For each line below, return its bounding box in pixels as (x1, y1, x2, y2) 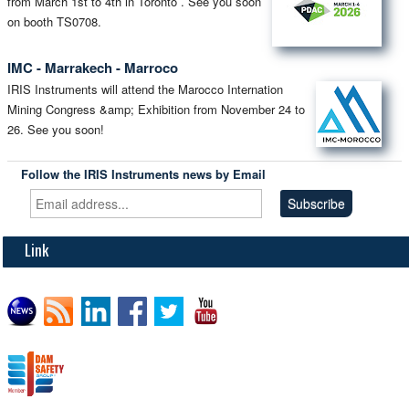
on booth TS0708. (7, 12, 101, 30)
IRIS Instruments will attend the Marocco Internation (7, 79, 283, 98)
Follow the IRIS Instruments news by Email (20, 165, 266, 184)
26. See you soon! (7, 120, 104, 138)
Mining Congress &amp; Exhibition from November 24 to (7, 100, 305, 118)
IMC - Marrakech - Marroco (7, 57, 178, 78)
